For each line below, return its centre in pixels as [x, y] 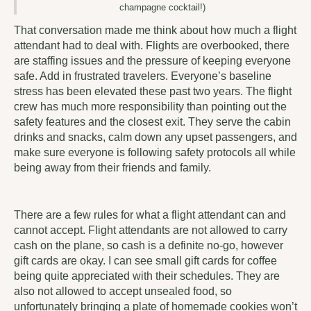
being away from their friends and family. [114, 168]
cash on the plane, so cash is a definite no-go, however [149, 246]
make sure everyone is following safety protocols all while [155, 153]
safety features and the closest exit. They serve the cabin [152, 122]
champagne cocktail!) [162, 8]
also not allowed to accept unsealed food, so [123, 292]
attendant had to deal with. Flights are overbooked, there [152, 46]
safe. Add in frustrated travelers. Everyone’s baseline [143, 76]
